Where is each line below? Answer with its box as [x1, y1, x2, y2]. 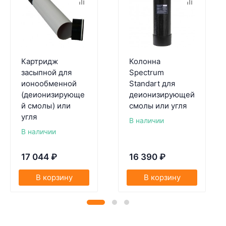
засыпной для [21, 68, 72, 78]
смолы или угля [129, 101, 187, 111]
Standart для [129, 79, 175, 89]
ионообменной [21, 79, 77, 89]
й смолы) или [21, 101, 71, 111]
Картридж [21, 56, 58, 67]
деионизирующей [129, 90, 195, 100]
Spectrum [129, 68, 164, 78]
